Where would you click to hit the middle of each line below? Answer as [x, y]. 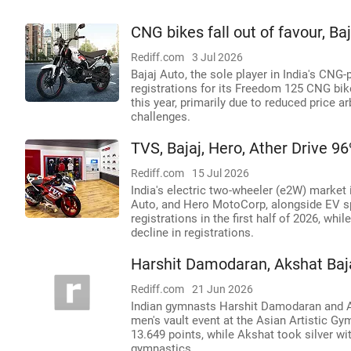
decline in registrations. [192, 233]
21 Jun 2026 [223, 289]
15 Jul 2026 [221, 173]
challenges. [161, 117]
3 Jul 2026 [217, 57]
